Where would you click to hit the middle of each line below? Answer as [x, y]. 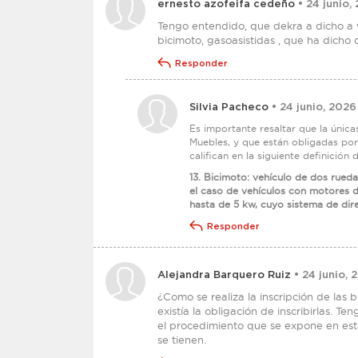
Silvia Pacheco [229, 107]
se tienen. [182, 340]
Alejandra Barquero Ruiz [224, 275]
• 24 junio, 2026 [312, 107]
